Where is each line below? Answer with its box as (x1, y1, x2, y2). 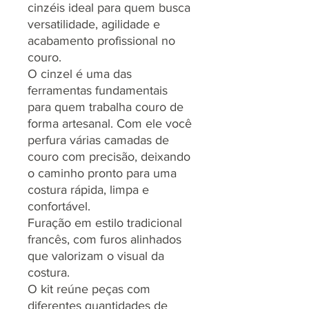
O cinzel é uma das (28, 66, 132, 81)
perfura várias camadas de (28, 132, 169, 147)
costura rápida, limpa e (28, 182, 149, 197)
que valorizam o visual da (28, 248, 164, 263)
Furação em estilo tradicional (28, 215, 182, 230)
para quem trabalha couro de (28, 99, 183, 114)
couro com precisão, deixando (28, 149, 190, 163)
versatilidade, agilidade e (28, 17, 160, 31)
